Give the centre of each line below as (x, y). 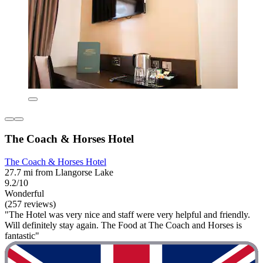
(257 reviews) (30, 204)
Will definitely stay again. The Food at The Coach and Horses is (123, 225)
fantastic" (22, 235)
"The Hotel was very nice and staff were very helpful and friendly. (127, 214)
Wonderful (24, 193)
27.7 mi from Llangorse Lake (59, 172)
